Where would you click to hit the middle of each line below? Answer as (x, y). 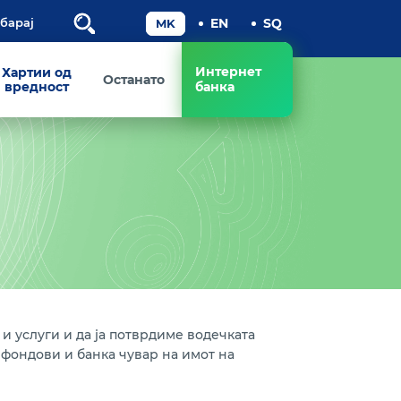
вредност (37, 87)
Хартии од (37, 73)
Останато (133, 80)
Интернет (228, 72)
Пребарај (124, 30)
